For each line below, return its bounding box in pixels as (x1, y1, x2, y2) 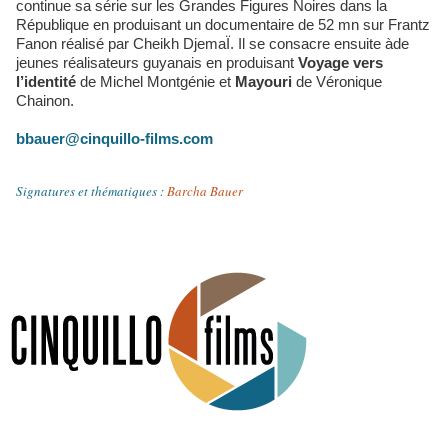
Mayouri (235, 72, 292, 90)
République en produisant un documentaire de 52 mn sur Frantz (16, 15, 430, 33)
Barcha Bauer (167, 181, 243, 200)
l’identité (16, 72, 76, 90)
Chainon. (16, 91, 74, 109)
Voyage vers (298, 53, 383, 71)
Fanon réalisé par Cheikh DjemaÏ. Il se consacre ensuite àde (16, 34, 409, 52)
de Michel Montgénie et (76, 72, 235, 90)
